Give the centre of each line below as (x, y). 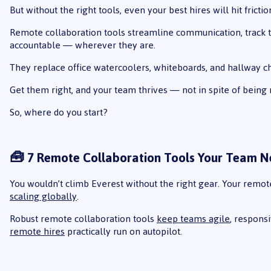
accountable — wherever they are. (82, 45)
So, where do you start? (58, 113)
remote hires (37, 231)
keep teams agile (193, 218)
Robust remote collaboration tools (83, 218)
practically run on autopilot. (123, 231)
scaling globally (43, 196)
